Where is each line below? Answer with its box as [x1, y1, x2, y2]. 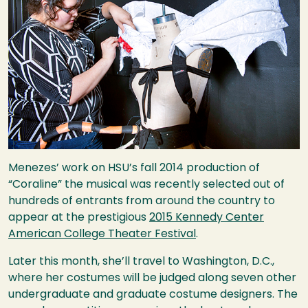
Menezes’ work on [8, 162, 108, 174]
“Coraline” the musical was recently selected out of [8, 179, 285, 190]
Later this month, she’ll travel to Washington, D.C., [8, 256, 274, 267]
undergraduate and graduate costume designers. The [8, 289, 298, 300]
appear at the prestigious [8, 212, 149, 223]
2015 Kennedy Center [149, 212, 264, 223]
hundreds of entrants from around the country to [8, 195, 275, 207]
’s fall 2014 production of [129, 162, 260, 174]
